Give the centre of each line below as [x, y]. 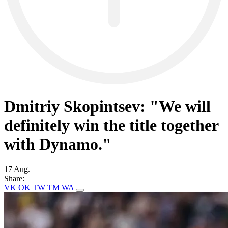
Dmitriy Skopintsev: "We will [107, 107]
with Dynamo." [58, 144]
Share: [14, 178]
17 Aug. [17, 169]
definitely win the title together [111, 125]
